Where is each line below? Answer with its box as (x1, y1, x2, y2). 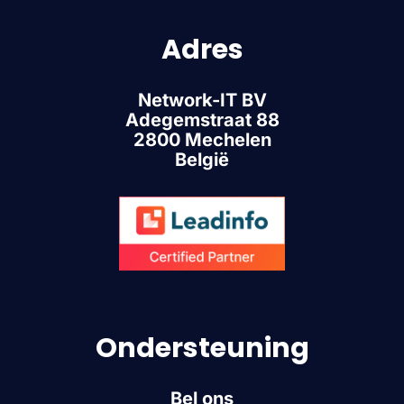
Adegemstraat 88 (124, 109, 280, 131)
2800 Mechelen (133, 129, 271, 151)
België (175, 149, 229, 170)
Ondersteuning (95, 329, 309, 368)
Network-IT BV (137, 89, 267, 111)
